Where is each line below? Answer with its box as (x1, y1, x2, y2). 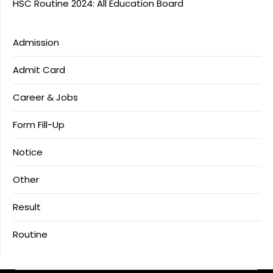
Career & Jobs (13, 90, 78, 104)
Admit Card (13, 63, 65, 76)
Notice (13, 145, 43, 158)
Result (13, 200, 41, 213)
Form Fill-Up (13, 118, 65, 131)
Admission (13, 35, 59, 49)
